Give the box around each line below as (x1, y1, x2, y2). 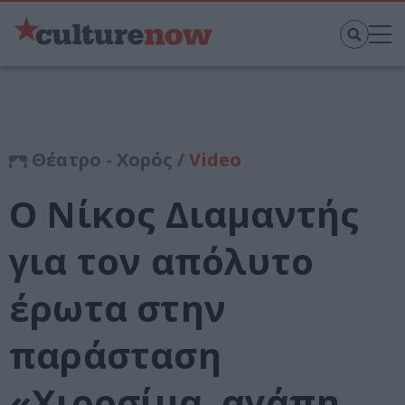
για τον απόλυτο (9, 236, 314, 287)
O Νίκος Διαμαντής (9, 189, 360, 240)
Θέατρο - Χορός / (27, 147, 189, 173)
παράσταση (9, 330, 221, 381)
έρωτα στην (9, 283, 226, 334)
